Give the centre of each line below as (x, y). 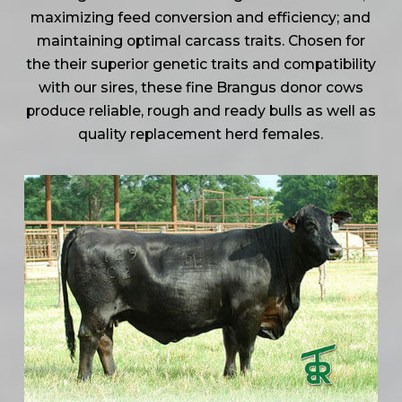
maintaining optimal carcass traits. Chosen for (201, 41)
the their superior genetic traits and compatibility (201, 65)
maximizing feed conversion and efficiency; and (201, 18)
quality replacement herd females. (201, 135)
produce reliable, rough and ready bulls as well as (201, 111)
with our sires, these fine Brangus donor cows (201, 88)
